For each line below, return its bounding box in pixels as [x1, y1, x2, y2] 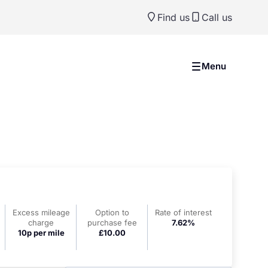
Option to [95, 208, 130, 217]
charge [28, 218, 54, 227]
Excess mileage [12, 208, 70, 217]
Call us [202, 11, 232, 23]
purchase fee [87, 218, 138, 227]
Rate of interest [154, 208, 212, 217]
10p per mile [17, 228, 65, 237]
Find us [157, 11, 190, 23]
